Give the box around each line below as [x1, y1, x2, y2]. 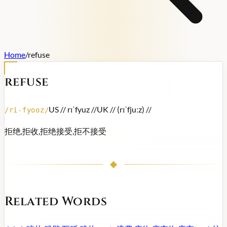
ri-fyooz [9, 105, 45, 114]
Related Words [5, 193, 107, 210]
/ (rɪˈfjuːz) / [112, 104, 149, 114]
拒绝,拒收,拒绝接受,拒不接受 [5, 126, 106, 136]
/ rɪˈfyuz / [63, 104, 94, 114]
